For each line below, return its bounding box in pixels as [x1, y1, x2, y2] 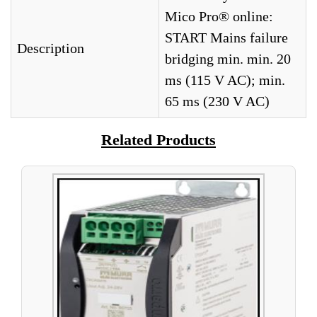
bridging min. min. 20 [165, 51, 291, 67]
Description [17, 40, 84, 56]
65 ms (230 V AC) [165, 93, 270, 109]
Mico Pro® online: [165, 8, 273, 24]
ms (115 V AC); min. [165, 72, 285, 88]
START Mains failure [165, 30, 288, 45]
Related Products [101, 131, 216, 149]
